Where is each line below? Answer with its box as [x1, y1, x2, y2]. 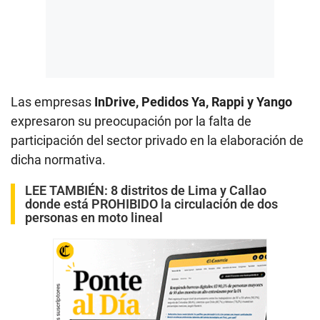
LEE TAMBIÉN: [25, 182, 111, 198]
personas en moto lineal [25, 209, 163, 225]
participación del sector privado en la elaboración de [11, 132, 304, 148]
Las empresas [11, 94, 94, 109]
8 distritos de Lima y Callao [111, 182, 266, 198]
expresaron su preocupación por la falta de [11, 113, 251, 129]
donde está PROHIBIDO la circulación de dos [25, 196, 278, 211]
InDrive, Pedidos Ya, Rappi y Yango [94, 94, 292, 109]
